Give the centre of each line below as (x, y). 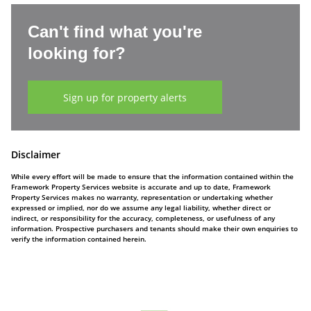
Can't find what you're (115, 32)
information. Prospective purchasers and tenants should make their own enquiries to (154, 228)
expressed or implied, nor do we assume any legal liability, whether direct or (141, 208)
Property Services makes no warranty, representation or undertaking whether (142, 197)
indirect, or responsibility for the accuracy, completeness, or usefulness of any (143, 218)
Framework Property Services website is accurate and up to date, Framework (141, 187)
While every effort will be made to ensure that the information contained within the (152, 176)
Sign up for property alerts (125, 97)
